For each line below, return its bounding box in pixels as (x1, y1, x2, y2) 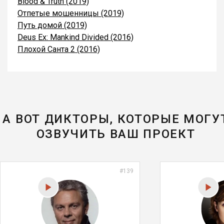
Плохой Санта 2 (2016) (17, 44, 100, 54)
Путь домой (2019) (17, 20, 87, 30)
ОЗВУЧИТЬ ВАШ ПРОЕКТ (36, 127, 195, 141)
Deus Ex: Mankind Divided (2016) (17, 32, 133, 42)
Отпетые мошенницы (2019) (17, 8, 124, 18)
